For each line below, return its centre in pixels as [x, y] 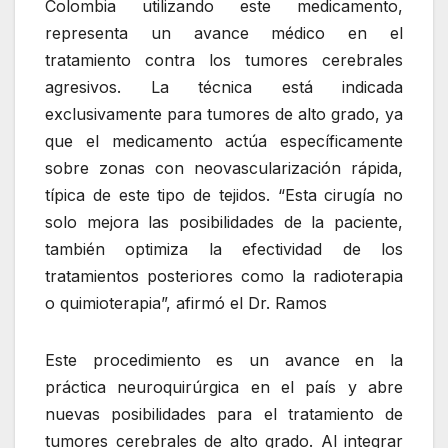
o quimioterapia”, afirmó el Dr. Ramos [186, 303]
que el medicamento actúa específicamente [224, 141]
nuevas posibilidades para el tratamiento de [224, 414]
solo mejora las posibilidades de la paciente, [224, 222]
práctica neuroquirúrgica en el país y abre [224, 387]
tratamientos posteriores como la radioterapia [224, 276]
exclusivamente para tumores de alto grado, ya [224, 114]
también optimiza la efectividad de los [224, 249]
